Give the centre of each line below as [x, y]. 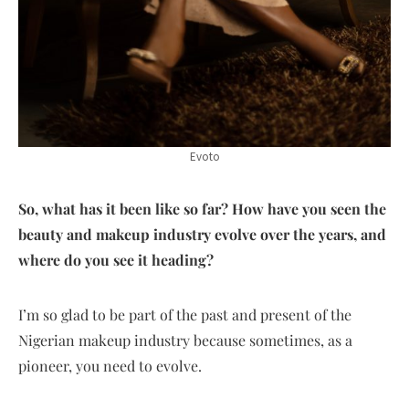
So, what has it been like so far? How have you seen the [202, 208]
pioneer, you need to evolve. [112, 365]
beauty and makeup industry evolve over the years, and [202, 234]
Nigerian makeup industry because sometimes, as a [185, 340]
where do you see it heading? [116, 259]
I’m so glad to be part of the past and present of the [185, 314]
